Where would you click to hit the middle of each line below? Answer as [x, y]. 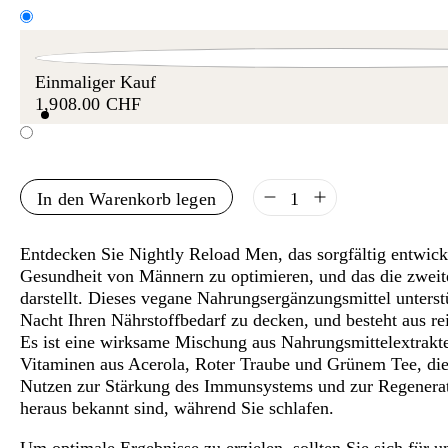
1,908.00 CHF [88, 103]
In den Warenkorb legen [126, 198]
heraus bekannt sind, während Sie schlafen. [177, 407]
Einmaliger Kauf [95, 81]
